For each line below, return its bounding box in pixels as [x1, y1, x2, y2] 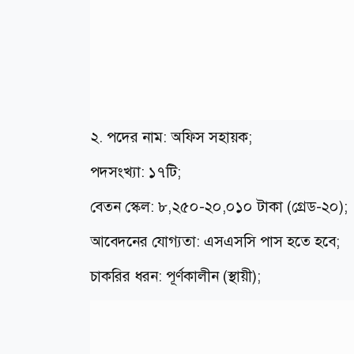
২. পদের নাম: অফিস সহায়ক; [90, 127, 252, 148]
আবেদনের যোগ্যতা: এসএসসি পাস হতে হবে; [90, 232, 340, 252]
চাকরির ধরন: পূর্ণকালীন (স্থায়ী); [90, 266, 261, 287]
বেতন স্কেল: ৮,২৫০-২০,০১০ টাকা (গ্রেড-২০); [90, 197, 348, 217]
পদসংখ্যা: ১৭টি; [90, 162, 181, 183]
